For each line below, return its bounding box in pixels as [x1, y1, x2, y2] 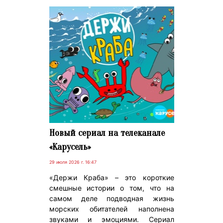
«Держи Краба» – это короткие [49, 173, 174, 182]
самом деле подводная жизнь [49, 194, 174, 203]
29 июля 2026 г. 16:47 [49, 159, 97, 165]
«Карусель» [49, 141, 91, 152]
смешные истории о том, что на [49, 183, 174, 192]
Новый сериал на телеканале [49, 127, 165, 138]
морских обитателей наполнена [49, 204, 174, 213]
